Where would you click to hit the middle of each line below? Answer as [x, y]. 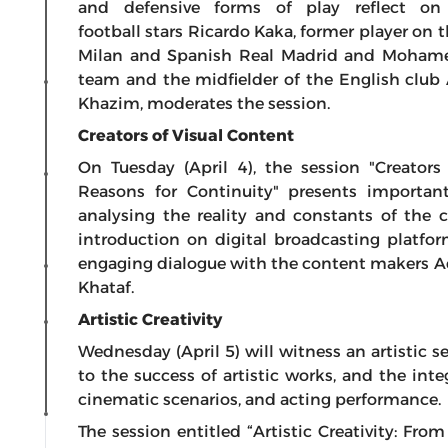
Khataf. [106, 287]
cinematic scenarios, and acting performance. [261, 399]
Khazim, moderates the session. [204, 103]
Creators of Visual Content [188, 135]
